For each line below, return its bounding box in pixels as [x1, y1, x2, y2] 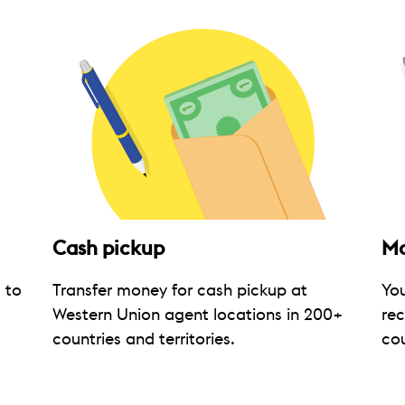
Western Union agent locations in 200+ [52, 306, 343, 323]
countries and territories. [52, 331, 235, 347]
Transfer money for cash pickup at [52, 282, 307, 298]
